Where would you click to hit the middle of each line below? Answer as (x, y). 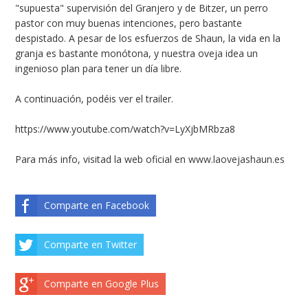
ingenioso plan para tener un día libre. (99, 68)
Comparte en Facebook (97, 205)
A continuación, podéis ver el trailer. (95, 98)
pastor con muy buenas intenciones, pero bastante (129, 23)
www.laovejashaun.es (237, 159)
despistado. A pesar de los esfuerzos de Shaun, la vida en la (148, 38)
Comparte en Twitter (91, 244)
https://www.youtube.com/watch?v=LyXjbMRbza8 (125, 129)
